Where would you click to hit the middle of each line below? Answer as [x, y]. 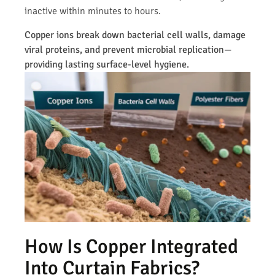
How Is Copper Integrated [131, 246]
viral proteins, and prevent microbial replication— [128, 49]
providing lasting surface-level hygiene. [107, 64]
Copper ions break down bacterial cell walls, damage [135, 35]
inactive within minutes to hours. [93, 11]
